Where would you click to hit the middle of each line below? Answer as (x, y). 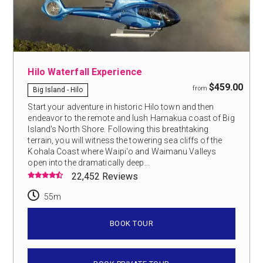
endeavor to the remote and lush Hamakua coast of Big (131, 118)
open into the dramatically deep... (89, 162)
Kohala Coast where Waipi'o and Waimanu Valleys (122, 151)
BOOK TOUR (131, 223)
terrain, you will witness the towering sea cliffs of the (125, 140)
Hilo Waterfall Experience (85, 72)
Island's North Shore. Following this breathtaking (118, 129)
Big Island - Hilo (58, 90)
